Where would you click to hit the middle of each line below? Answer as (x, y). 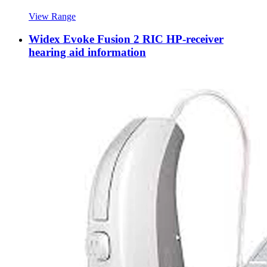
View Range (52, 16)
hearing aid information (87, 52)
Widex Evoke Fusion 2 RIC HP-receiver (126, 39)
